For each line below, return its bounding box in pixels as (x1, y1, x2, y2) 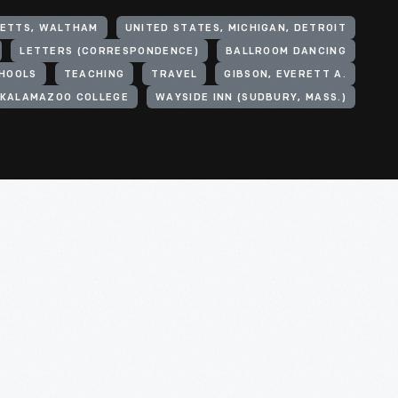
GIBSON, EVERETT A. (224, 70, 346, 80)
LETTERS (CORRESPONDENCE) (20, 47, 199, 57)
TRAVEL (151, 70, 198, 80)
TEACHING (63, 70, 125, 80)
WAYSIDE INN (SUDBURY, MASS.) (155, 93, 346, 103)
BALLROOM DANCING (225, 47, 346, 57)
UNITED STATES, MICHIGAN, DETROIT (124, 24, 346, 34)
